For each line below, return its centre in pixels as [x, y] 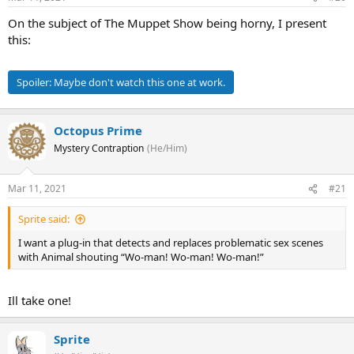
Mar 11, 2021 [37, 188]
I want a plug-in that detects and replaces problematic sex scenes [171, 243]
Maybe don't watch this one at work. [139, 82]
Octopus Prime [98, 130]
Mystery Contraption [99, 148]
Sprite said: [44, 219]
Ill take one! [40, 300]
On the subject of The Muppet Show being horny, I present [167, 23]
